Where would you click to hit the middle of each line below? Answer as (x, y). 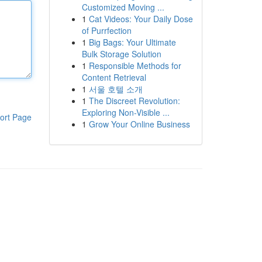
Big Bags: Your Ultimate (132, 42)
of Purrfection (106, 30)
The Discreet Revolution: (134, 101)
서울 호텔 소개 (116, 89)
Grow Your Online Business (139, 124)
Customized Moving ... (123, 7)
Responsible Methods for (135, 65)
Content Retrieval (114, 77)
